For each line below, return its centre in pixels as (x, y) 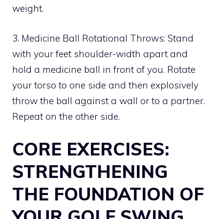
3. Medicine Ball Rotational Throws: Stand (103, 38)
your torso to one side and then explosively (105, 85)
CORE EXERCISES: (91, 149)
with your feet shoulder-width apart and (100, 54)
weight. (28, 9)
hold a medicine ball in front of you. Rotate (104, 69)
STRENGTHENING (90, 172)
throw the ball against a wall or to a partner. (109, 100)
